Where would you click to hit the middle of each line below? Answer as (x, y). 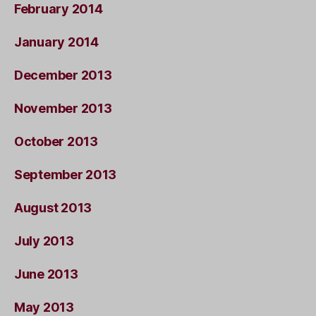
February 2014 (59, 9)
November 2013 (63, 108)
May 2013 (44, 307)
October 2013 (56, 141)
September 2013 (66, 175)
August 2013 (53, 208)
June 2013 (46, 274)
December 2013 (63, 75)
